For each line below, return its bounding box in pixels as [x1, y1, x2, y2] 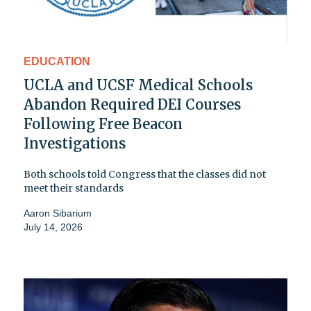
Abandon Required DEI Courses [24, 95, 241, 113]
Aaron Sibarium [24, 207, 92, 219]
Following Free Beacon [24, 115, 183, 133]
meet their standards [24, 181, 124, 194]
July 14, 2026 [24, 221, 83, 233]
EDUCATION [24, 55, 90, 67]
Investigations [24, 134, 126, 152]
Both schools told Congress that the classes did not [24, 167, 266, 180]
